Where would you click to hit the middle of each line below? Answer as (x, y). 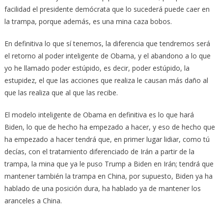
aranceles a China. (33, 201)
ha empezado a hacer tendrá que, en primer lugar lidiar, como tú (107, 139)
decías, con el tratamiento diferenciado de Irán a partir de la (99, 152)
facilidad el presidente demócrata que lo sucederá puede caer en (107, 9)
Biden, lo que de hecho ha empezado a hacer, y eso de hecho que (110, 127)
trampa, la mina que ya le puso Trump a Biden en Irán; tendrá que (109, 164)
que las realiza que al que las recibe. (61, 93)
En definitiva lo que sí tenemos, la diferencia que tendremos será (107, 44)
